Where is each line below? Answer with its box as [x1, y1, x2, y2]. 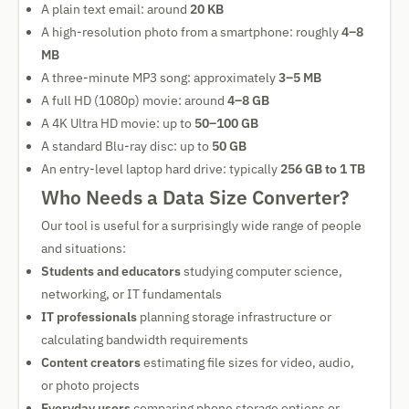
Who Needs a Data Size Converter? [41, 184, 349, 210]
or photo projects [41, 377, 140, 393]
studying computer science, [181, 263, 342, 279]
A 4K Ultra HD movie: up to [41, 115, 194, 131]
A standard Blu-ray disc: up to [41, 138, 212, 154]
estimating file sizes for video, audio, [141, 354, 354, 371]
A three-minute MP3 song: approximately [41, 69, 278, 86]
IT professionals [41, 309, 137, 325]
